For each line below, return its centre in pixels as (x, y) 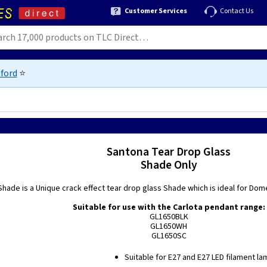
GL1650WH (169, 226)
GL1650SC (169, 236)
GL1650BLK (169, 217)
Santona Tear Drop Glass (169, 152)
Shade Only (169, 165)
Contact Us (237, 11)
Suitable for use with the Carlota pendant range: (169, 207)
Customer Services (156, 11)
